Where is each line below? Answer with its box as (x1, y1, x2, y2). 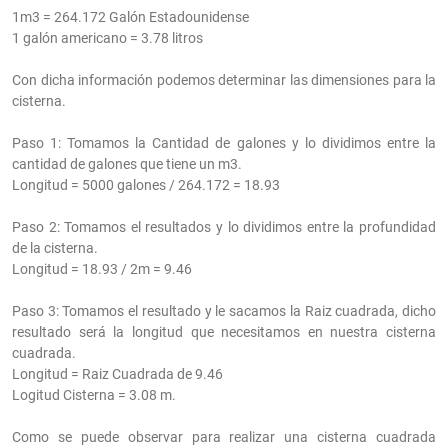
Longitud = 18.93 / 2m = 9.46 (12, 261, 192, 278)
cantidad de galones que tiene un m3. (12, 156, 242, 173)
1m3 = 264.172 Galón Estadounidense (12, 9, 249, 26)
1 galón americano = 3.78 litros (12, 30, 203, 47)
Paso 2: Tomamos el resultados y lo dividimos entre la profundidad (12, 219, 436, 236)
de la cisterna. (12, 240, 98, 257)
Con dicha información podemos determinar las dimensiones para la (12, 72, 436, 89)
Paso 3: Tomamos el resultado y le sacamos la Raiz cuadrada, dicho (12, 303, 436, 320)
